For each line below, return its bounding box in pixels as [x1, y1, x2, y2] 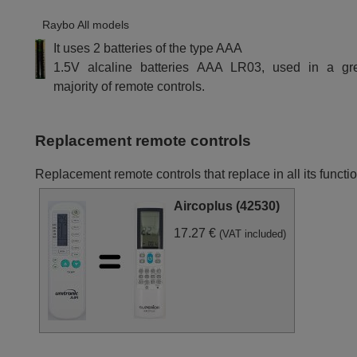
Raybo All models [42, 18, 130, 31]
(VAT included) [219, 228, 287, 241]
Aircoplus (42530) [174, 199, 280, 214]
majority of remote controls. [53, 79, 206, 93]
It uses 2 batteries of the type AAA [53, 41, 243, 55]
